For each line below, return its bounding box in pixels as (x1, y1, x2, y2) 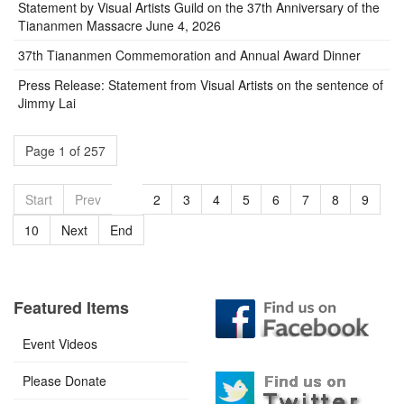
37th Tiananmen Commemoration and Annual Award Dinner (18, 46, 361, 64)
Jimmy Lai (18, 94, 76, 112)
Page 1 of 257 (25, 142, 106, 160)
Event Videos (23, 335, 97, 353)
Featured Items (14, 296, 129, 319)
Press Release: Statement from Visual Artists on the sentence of (18, 76, 383, 94)
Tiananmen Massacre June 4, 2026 (18, 16, 221, 34)
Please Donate (23, 372, 106, 390)
